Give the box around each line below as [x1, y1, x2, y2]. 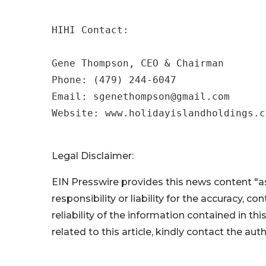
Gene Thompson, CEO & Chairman [52, 58, 224, 69]
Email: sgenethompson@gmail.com [52, 91, 236, 102]
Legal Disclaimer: [52, 150, 134, 161]
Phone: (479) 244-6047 [52, 74, 176, 85]
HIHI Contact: [52, 24, 129, 36]
